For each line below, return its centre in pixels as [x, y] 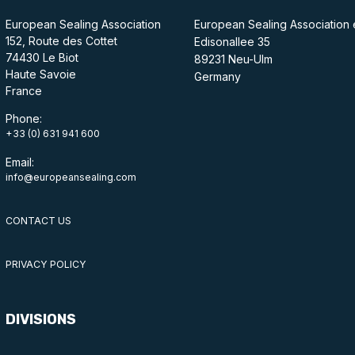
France [23, 91]
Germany [217, 77]
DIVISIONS [40, 319]
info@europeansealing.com [71, 177]
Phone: [23, 119]
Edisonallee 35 [232, 42]
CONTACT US [38, 221]
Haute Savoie [40, 74]
